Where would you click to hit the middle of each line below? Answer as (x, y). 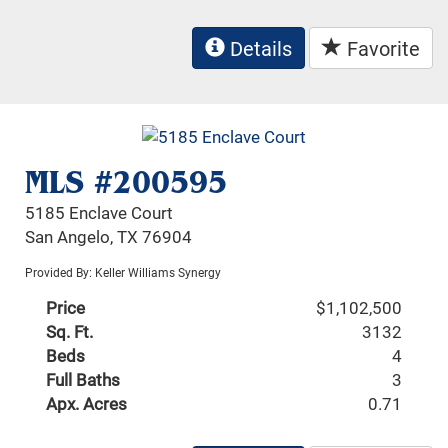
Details (258, 47)
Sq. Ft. (70, 332)
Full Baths (83, 380)
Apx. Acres (87, 404)
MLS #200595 (126, 182)
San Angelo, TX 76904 (109, 237)
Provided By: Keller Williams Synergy (123, 272)
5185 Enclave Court (99, 213)
